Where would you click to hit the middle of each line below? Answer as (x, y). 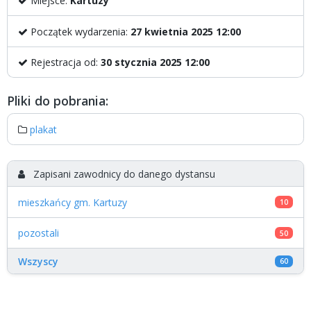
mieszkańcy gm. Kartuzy (73, 202)
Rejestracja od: (64, 62)
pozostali (39, 233)
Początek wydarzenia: (79, 31)
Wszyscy (38, 261)
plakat (43, 129)
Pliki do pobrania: (58, 100)
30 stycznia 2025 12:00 (155, 62)
